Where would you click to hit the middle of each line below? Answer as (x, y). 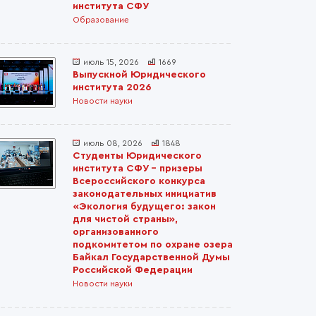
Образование (101, 20)
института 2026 (112, 87)
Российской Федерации (133, 270)
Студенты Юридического (137, 156)
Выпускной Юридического (139, 75)
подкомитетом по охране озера (153, 245)
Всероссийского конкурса (139, 181)
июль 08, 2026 (113, 143)
